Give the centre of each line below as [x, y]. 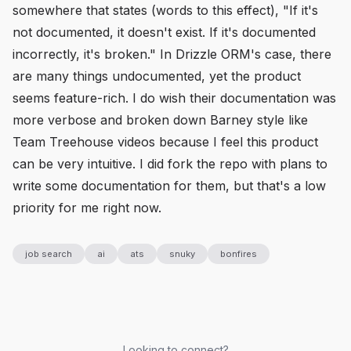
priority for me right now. [87, 208]
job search [49, 254]
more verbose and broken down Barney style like [160, 120]
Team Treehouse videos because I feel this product [165, 142]
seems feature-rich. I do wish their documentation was [174, 98]
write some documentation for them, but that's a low [169, 186]
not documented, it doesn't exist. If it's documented [164, 32]
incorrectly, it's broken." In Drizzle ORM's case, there [172, 54]
